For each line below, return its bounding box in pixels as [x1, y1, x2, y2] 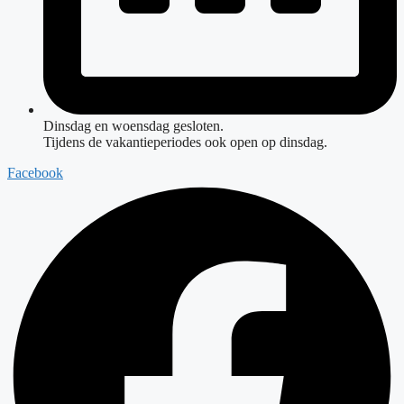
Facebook [7, 164, 63, 180]
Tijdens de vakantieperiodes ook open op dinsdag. [43, 133, 327, 150]
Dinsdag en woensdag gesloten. [43, 117, 224, 133]
